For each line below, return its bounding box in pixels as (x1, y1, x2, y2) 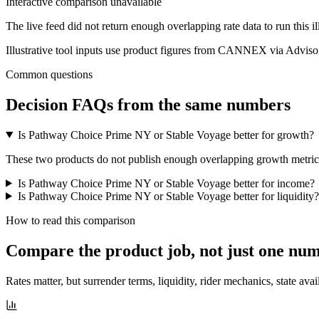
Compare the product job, (6, 241, 199, 260)
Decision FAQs (6, 95, 117, 114)
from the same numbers (117, 95, 291, 114)
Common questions (6, 68, 93, 80)
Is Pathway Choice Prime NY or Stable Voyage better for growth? (17, 128, 314, 141)
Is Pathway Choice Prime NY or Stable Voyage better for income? (17, 177, 315, 189)
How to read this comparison (6, 214, 135, 226)
